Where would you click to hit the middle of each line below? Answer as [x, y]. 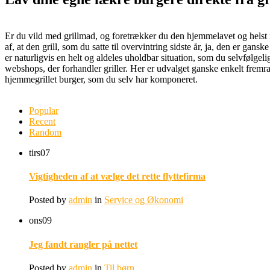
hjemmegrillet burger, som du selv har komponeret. [101, 79]
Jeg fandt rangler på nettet [83, 244]
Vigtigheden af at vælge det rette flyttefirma [117, 177]
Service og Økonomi [144, 200]
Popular [44, 110]
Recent [42, 121]
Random [45, 132]
